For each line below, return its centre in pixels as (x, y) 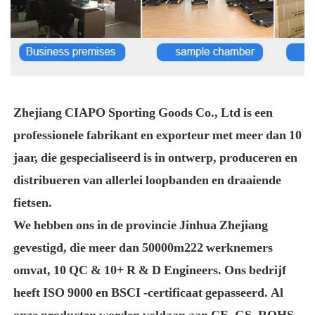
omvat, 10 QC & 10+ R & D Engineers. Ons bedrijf (150, 270)
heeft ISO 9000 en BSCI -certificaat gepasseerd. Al (148, 292)
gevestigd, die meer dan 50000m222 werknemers (143, 247)
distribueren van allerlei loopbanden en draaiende (147, 180)
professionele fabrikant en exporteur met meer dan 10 (157, 135)
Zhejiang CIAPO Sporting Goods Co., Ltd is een (143, 112)
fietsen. (33, 202)
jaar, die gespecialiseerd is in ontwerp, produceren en (155, 157)
